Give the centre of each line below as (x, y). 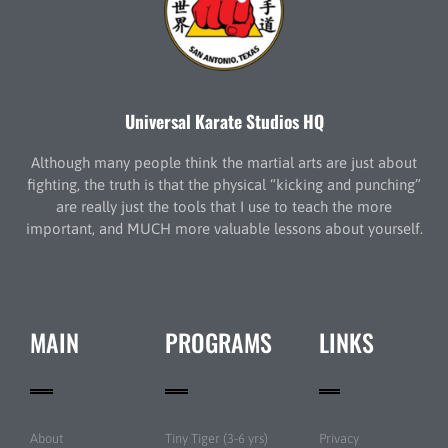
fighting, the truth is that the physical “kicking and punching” (224, 184)
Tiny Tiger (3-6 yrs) (216, 438)
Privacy (339, 438)
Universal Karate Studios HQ (224, 121)
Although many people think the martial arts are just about (224, 162)
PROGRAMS (218, 341)
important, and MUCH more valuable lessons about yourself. (224, 228)
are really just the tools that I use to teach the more (224, 206)
